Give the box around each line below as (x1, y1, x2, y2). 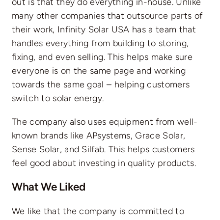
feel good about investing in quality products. (11, 157, 196, 168)
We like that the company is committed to (11, 205, 184, 217)
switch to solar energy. (11, 92, 104, 104)
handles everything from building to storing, (11, 37, 189, 49)
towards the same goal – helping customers (11, 79, 190, 90)
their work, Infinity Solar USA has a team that (11, 24, 196, 35)
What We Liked (11, 180, 85, 194)
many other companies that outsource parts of (11, 10, 203, 21)
